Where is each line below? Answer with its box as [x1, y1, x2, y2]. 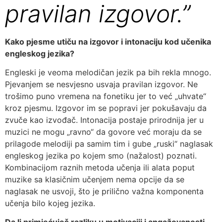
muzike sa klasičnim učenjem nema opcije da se [5, 174, 184, 184]
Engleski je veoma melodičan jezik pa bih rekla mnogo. [5, 67, 211, 77]
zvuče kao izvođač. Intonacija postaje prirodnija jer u [5, 114, 204, 125]
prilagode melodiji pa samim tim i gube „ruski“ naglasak [5, 138, 213, 149]
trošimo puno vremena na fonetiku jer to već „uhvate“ [5, 91, 206, 101]
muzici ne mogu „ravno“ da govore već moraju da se [5, 126, 202, 137]
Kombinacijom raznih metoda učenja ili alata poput [5, 162, 195, 172]
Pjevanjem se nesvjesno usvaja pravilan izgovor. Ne [5, 79, 198, 89]
